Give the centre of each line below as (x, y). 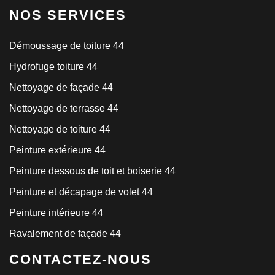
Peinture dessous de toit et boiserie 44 (92, 171)
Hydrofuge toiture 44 (53, 66)
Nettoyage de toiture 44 (60, 129)
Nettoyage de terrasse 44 (64, 108)
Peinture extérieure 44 (57, 150)
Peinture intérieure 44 (56, 212)
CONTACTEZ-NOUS (80, 259)
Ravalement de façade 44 (65, 233)
